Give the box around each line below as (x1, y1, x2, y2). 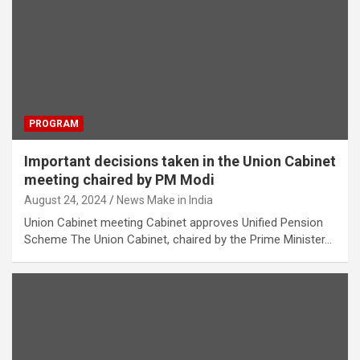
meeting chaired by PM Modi (24, 171, 215, 189)
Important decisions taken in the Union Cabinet (24, 153, 336, 170)
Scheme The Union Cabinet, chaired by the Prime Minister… (24, 232, 332, 247)
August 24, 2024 (24, 194, 107, 207)
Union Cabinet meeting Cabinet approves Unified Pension (24, 215, 323, 231)
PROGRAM (29, 118, 79, 130)
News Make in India (117, 194, 213, 207)
